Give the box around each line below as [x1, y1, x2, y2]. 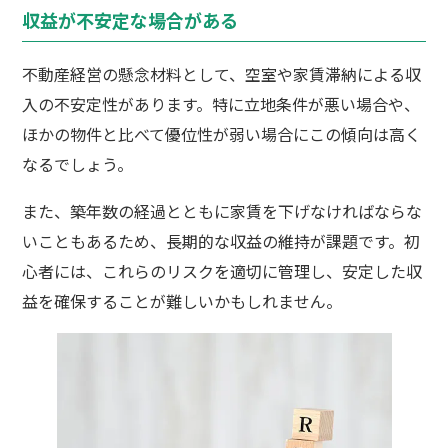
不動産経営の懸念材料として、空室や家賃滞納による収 [22, 62, 422, 87]
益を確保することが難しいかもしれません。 [22, 289, 343, 314]
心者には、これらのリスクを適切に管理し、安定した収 [22, 259, 423, 284]
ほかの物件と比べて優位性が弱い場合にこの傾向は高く [22, 122, 422, 147]
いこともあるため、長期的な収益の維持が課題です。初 [22, 229, 421, 254]
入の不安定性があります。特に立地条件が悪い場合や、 [22, 92, 421, 117]
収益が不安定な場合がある [22, 7, 239, 34]
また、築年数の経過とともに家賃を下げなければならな [22, 199, 423, 224]
